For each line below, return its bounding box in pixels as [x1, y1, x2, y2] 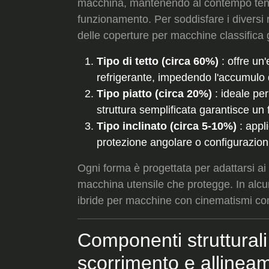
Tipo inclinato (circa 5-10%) [97, 119, 237, 132]
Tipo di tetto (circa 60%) [97, 55, 219, 67]
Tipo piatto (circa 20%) [97, 87, 212, 100]
